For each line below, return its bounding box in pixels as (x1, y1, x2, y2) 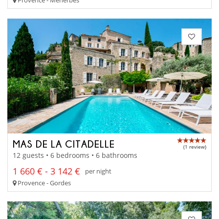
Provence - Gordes (16, 178, 71, 187)
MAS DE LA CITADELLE (13, 138, 115, 150)
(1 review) (183, 143, 206, 151)
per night (85, 167, 111, 176)
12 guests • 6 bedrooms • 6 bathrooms (13, 150, 137, 160)
